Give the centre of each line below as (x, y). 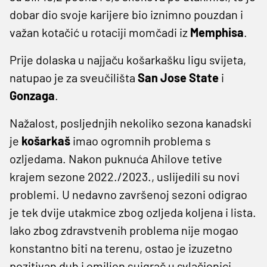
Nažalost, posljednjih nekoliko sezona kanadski (131, 122)
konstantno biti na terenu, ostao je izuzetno (121, 248)
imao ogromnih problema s (141, 140)
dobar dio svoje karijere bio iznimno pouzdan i (126, 14)
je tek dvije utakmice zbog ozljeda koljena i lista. (133, 212)
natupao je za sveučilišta (74, 77)
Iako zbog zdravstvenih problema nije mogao (124, 230)
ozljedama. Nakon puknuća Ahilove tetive (116, 158)
